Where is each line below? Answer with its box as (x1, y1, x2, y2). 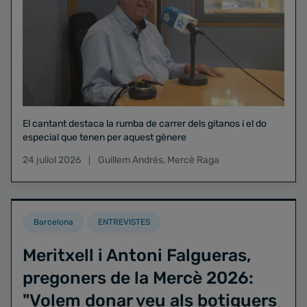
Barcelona (34, 217, 73, 228)
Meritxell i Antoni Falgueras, (23, 245, 251, 266)
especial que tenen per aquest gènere (23, 132, 186, 144)
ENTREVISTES (98, 217, 150, 228)
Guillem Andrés (98, 154, 163, 167)
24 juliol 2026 (23, 154, 81, 167)
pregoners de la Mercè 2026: (23, 268, 254, 288)
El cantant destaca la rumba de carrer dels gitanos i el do (23, 118, 267, 130)
